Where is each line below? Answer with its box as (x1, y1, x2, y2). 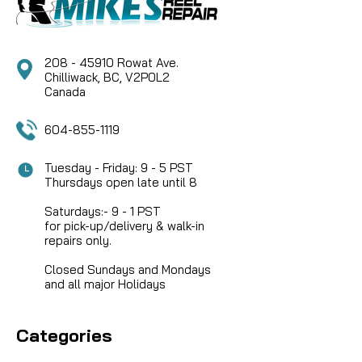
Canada (44, 84, 86, 100)
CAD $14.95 (28, 56, 127, 79)
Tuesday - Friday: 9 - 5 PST (44, 160, 193, 176)
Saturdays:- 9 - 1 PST (44, 204, 161, 220)
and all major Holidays (44, 276, 166, 293)
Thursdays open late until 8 (44, 175, 197, 191)
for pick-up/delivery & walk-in (44, 218, 204, 234)
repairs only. (44, 233, 112, 249)
